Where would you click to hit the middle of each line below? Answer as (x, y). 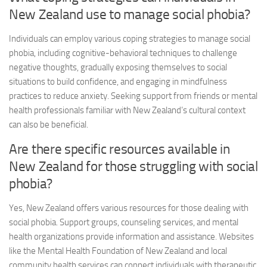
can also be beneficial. (49, 125)
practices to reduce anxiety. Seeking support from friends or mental (133, 96)
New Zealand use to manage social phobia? (130, 15)
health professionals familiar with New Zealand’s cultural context (127, 110)
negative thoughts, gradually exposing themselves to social (118, 67)
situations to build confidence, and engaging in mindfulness (118, 82)
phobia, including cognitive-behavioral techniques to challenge (123, 53)
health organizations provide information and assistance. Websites (131, 237)
